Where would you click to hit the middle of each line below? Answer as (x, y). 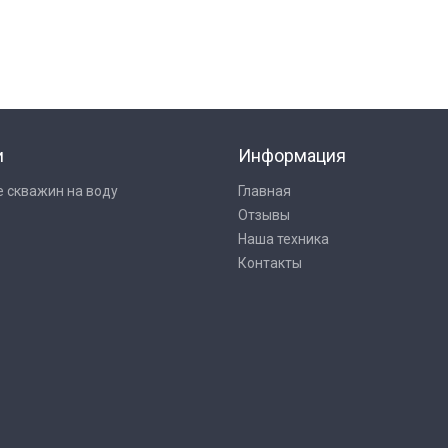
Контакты (270, 263)
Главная (264, 191)
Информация (292, 155)
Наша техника (283, 239)
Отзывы (264, 215)
